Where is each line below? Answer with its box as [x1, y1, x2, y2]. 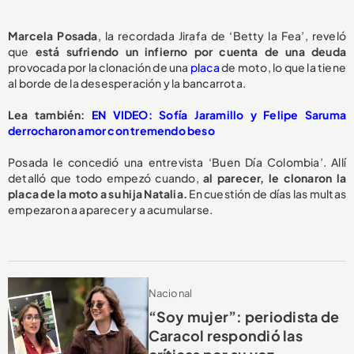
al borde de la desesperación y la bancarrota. [8, 75, 246, 90]
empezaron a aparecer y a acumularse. [8, 201, 213, 217]
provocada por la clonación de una [8, 59, 190, 74]
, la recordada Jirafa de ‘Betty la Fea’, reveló [97, 28, 346, 43]
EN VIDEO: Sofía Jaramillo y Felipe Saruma [91, 107, 346, 122]
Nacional [148, 287, 193, 300]
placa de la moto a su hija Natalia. [8, 186, 187, 201]
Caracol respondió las [148, 326, 303, 345]
